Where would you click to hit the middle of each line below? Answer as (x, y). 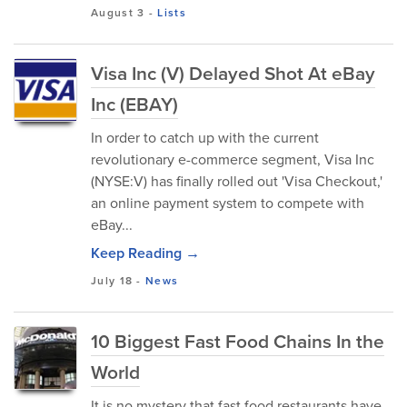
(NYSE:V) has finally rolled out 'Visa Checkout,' (237, 181)
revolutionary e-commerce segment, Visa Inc (233, 159)
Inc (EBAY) (134, 104)
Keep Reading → (145, 253)
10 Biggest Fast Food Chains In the (238, 341)
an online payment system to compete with (228, 203)
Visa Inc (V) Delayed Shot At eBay (233, 73)
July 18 (112, 281)
